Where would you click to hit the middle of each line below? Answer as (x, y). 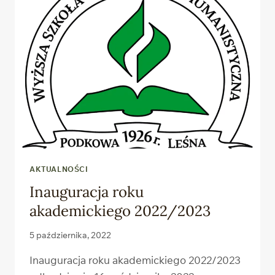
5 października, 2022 (70, 235)
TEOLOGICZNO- (167, 25)
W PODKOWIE (162, 51)
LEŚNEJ (149, 64)
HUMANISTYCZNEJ (174, 38)
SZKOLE (149, 12)
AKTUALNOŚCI (59, 169)
